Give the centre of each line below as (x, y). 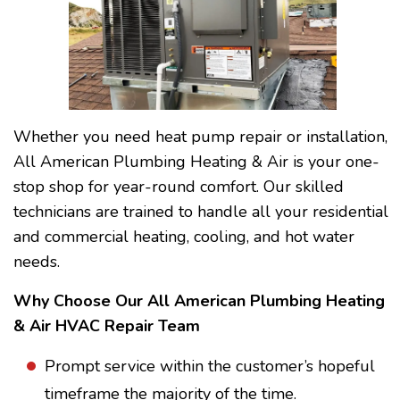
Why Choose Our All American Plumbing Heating (199, 301)
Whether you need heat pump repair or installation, (200, 137)
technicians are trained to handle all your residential (201, 212)
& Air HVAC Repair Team (107, 326)
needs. (37, 262)
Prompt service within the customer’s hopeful (210, 367)
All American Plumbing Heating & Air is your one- (196, 162)
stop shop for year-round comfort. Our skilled (179, 187)
